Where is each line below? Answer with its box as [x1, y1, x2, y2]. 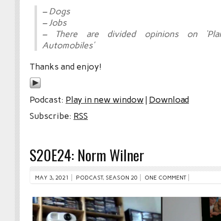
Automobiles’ [42, 40, 94, 51]
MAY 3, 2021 [35, 174, 69, 182]
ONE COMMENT [145, 174, 186, 182]
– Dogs [42, 6, 70, 17]
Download [149, 94, 189, 105]
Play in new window [66, 94, 144, 105]
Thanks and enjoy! [30, 61, 102, 72]
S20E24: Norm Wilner [30, 144, 144, 166]
